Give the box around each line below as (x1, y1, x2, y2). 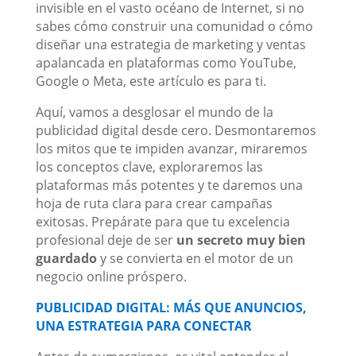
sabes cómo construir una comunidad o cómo (35, 17, 313, 35)
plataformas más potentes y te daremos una (35, 176, 303, 194)
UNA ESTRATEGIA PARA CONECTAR (35, 316, 252, 335)
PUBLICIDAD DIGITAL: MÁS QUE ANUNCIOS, (35, 298, 307, 316)
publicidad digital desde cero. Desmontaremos (35, 121, 316, 139)
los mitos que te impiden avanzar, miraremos (35, 139, 308, 157)
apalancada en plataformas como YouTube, (35, 53, 296, 72)
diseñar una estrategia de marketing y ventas (35, 35, 306, 53)
